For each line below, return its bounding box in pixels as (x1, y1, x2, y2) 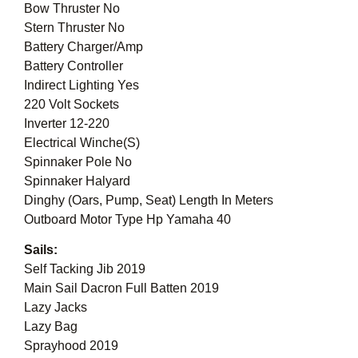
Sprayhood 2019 (24, 339, 118, 353)
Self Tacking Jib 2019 (24, 262, 145, 276)
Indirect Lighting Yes (24, 78, 139, 92)
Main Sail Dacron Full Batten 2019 (24, 281, 219, 296)
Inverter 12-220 (24, 116, 109, 130)
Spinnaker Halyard (24, 173, 130, 188)
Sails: (24, 243, 58, 257)
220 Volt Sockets (24, 97, 119, 111)
